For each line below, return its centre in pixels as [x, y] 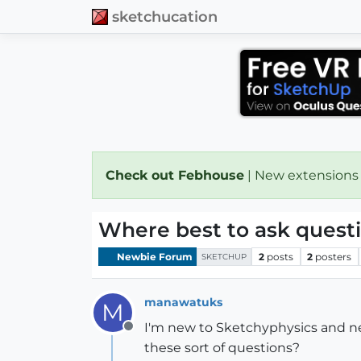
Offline [149, 335]
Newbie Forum [154, 256]
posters [334, 256]
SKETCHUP [224, 256]
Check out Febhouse [175, 175]
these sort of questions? [222, 348]
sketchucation [165, 16]
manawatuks [183, 302]
